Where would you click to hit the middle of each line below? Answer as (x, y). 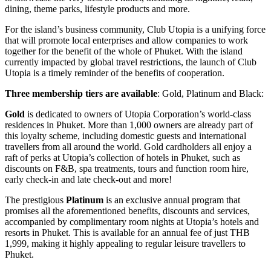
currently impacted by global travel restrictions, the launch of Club (131, 62)
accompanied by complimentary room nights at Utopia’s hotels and (132, 221)
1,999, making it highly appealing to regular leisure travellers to (125, 243)
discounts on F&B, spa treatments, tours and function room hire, (127, 168)
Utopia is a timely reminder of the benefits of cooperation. (115, 73)
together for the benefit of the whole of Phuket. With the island (124, 51)
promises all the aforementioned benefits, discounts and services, (127, 211)
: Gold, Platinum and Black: (211, 93)
